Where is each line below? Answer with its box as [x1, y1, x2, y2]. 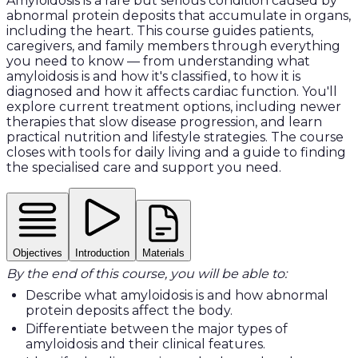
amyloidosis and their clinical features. [26, 336, 265, 352]
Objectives [13, 246, 62, 259]
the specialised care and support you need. [6, 159, 281, 175]
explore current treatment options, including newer [6, 98, 341, 114]
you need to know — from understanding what [6, 53, 310, 69]
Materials [142, 246, 185, 259]
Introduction [75, 246, 129, 259]
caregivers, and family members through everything [6, 38, 340, 54]
